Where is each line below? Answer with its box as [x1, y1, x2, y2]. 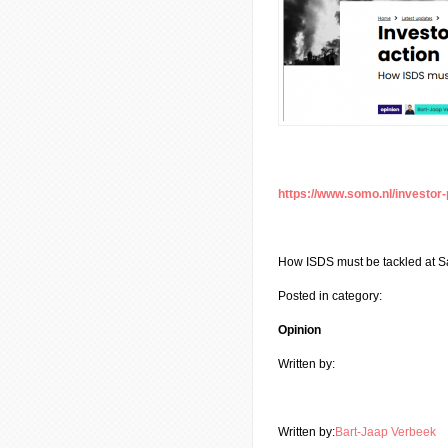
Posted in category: [278, 289, 382, 303]
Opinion [278, 323, 321, 337]
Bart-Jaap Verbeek [335, 425, 436, 439]
